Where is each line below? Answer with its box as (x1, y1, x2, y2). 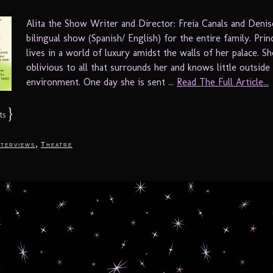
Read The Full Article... (177, 76, 269, 88)
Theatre (41, 141, 73, 149)
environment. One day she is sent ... (26, 76, 177, 88)
